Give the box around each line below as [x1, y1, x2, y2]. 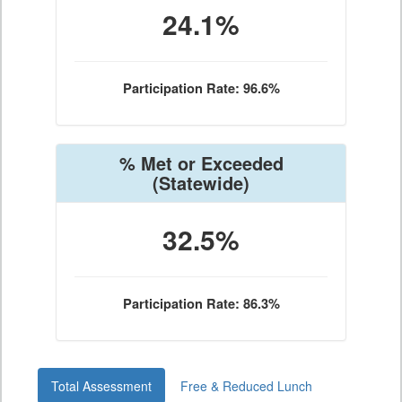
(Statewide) [153, 170, 249, 196]
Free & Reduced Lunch [180, 377, 312, 395]
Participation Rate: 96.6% [122, 79, 280, 98]
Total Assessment [51, 377, 152, 395]
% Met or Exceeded [118, 150, 284, 176]
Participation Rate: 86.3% [122, 294, 280, 313]
